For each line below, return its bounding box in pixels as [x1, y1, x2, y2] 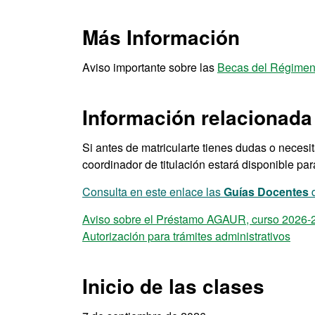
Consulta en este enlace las [82, 184, 224, 200]
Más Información [82, 22, 240, 51]
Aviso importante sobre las [82, 59, 217, 75]
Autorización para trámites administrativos [82, 228, 290, 244]
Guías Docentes [224, 184, 309, 200]
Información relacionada [82, 103, 312, 131]
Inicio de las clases [82, 271, 264, 300]
